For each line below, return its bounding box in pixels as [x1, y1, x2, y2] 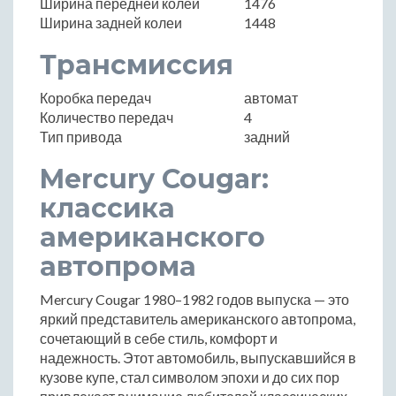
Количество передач [40, 108, 173, 126]
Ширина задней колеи [40, 13, 182, 31]
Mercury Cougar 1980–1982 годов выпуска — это [40, 290, 349, 308]
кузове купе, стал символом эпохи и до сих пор [40, 368, 339, 385]
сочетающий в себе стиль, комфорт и [40, 329, 278, 346]
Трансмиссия [40, 48, 233, 81]
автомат [244, 88, 298, 106]
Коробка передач [40, 88, 151, 106]
